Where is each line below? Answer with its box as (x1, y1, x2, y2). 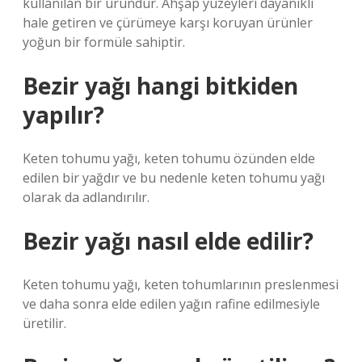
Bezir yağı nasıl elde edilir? (23, 225, 314, 256)
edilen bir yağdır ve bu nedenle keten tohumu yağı (23, 169, 325, 187)
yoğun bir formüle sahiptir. (23, 33, 185, 51)
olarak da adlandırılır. (23, 188, 149, 206)
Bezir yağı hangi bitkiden (23, 70, 298, 101)
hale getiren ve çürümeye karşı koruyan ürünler (23, 14, 313, 32)
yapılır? (23, 99, 104, 130)
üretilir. (23, 314, 66, 332)
